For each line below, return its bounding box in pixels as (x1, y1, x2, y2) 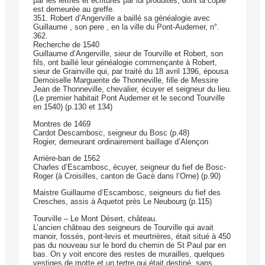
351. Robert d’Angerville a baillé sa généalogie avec (33, 14, 210, 23)
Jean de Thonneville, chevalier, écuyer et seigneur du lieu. (33, 85, 232, 94)
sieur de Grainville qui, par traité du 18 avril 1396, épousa (33, 67, 228, 76)
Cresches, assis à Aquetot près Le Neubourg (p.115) (33, 197, 212, 206)
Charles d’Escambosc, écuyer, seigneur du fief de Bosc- (33, 163, 226, 172)
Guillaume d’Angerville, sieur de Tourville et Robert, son (33, 49, 223, 59)
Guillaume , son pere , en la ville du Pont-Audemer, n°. (33, 22, 219, 32)
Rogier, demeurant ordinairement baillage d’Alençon (33, 137, 208, 146)
